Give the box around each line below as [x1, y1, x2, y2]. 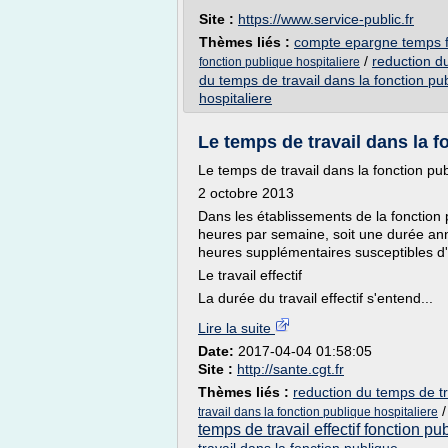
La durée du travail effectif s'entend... [198, 290, 433, 306]
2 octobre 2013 [198, 185, 294, 201]
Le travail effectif [198, 267, 302, 283]
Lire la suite [198, 320, 275, 336]
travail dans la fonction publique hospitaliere [198, 405, 438, 419]
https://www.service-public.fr [238, 11, 414, 27]
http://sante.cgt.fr [237, 361, 344, 377]
